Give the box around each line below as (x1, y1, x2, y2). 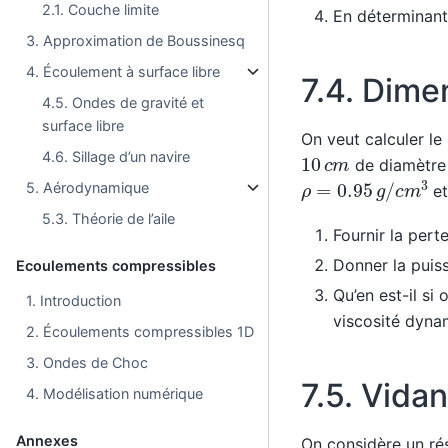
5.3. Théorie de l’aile (42, 209, 176, 227)
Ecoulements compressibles (16, 256, 216, 274)
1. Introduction (26, 291, 122, 309)
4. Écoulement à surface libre (26, 62, 221, 80)
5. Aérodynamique (26, 178, 150, 196)
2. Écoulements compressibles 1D (26, 322, 255, 340)
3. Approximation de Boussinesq (26, 31, 246, 49)
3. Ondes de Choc (26, 353, 149, 371)
